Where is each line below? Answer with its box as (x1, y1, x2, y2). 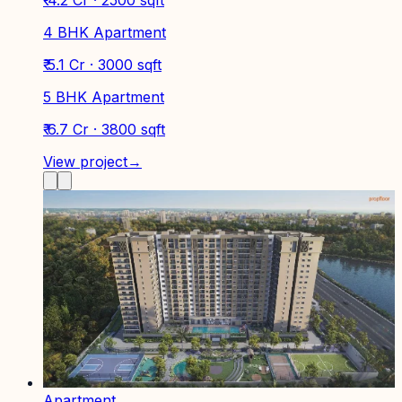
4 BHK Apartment (43, 22, 166, 41)
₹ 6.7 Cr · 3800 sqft (43, 119, 165, 138)
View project (43, 152, 127, 170)
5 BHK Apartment (43, 87, 164, 106)
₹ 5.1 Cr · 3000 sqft (43, 55, 162, 74)
